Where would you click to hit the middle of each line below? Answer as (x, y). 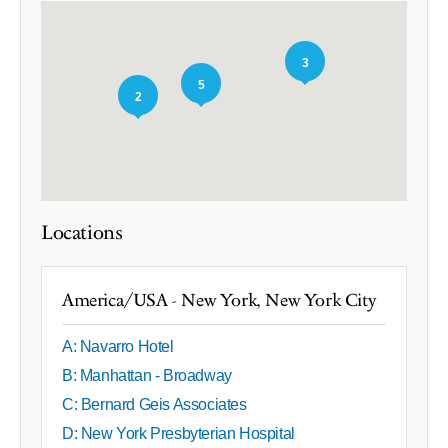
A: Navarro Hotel (118, 346)
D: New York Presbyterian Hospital (178, 433)
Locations (82, 232)
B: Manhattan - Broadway (147, 375)
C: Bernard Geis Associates (154, 404)
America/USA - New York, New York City (219, 300)
